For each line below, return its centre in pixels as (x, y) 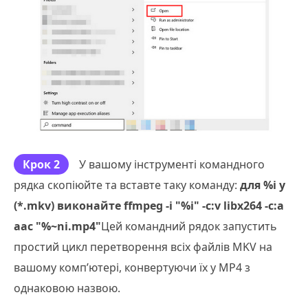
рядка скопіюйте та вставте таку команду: (127, 185)
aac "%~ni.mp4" (57, 226)
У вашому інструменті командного (172, 164)
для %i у (263, 185)
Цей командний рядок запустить (189, 226)
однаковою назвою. (67, 288)
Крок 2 (41, 164)
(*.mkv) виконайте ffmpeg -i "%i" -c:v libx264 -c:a (149, 205)
